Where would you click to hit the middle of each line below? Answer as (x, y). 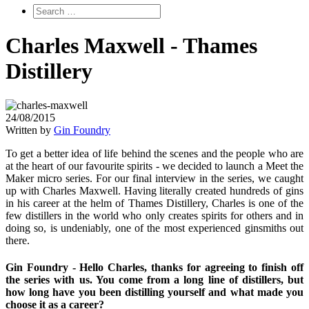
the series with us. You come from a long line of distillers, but (154, 279)
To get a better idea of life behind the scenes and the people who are (154, 153)
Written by (30, 130)
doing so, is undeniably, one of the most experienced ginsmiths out (154, 228)
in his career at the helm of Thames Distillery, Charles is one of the (154, 203)
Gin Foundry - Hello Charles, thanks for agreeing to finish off (154, 267)
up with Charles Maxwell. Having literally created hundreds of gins (154, 190)
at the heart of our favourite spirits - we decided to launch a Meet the (154, 166)
